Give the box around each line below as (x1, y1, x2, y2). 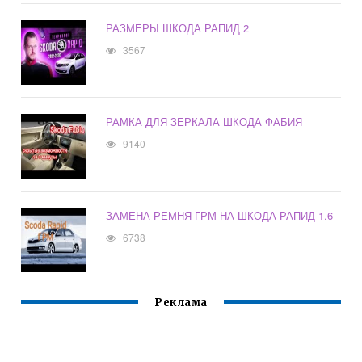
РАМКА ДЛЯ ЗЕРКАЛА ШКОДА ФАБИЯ (106, 114, 303, 130)
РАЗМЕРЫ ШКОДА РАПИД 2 (106, 20, 250, 36)
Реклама (154, 296, 208, 310)
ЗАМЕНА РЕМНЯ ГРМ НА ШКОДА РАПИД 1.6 (106, 208, 334, 224)
